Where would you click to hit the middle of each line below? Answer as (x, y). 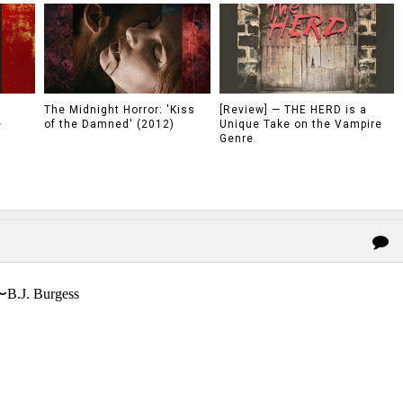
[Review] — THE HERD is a (293, 110)
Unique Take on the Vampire (300, 124)
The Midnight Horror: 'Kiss (120, 110)
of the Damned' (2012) (109, 124)
